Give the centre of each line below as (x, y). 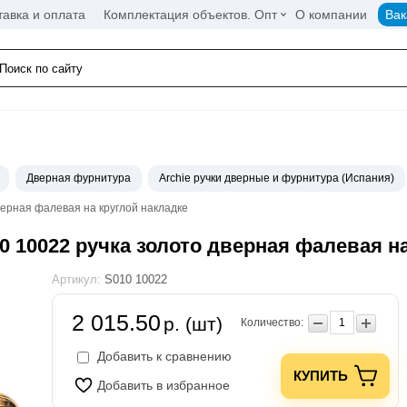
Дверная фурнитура (79, 179)
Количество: (273, 323)
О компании (331, 14)
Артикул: (78, 280)
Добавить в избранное (164, 386)
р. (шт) (193, 323)
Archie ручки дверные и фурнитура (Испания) (277, 179)
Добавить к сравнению (163, 357)
